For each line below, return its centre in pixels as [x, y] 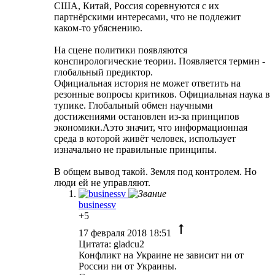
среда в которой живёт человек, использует [145, 138]
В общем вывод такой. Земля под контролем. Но [155, 171]
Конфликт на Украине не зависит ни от [161, 255]
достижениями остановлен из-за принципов [147, 116]
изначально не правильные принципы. [135, 149]
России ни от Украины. [128, 266]
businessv [97, 204]
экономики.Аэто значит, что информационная [151, 127]
